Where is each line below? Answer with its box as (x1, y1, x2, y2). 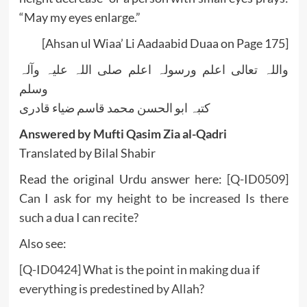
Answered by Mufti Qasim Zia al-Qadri (19, 126, 227, 142)
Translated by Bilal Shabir (19, 145, 156, 161)
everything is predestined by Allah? (19, 281, 204, 297)
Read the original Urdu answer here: (19, 171, 227, 187)
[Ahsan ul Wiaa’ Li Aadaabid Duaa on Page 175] (41, 36, 288, 51)
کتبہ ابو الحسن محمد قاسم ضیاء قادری (19, 100, 210, 116)
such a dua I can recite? (19, 210, 138, 225)
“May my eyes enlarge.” (19, 10, 140, 25)
